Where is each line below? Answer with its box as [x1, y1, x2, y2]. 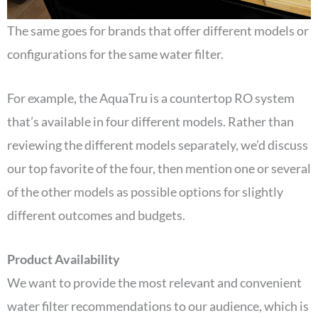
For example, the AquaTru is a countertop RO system [7, 90, 295, 106]
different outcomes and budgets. [7, 207, 187, 224]
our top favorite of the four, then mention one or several [7, 160, 311, 177]
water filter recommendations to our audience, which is [7, 297, 309, 314]
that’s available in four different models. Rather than [7, 114, 294, 130]
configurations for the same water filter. [7, 46, 226, 62]
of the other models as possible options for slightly [7, 184, 283, 200]
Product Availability [7, 251, 120, 267]
